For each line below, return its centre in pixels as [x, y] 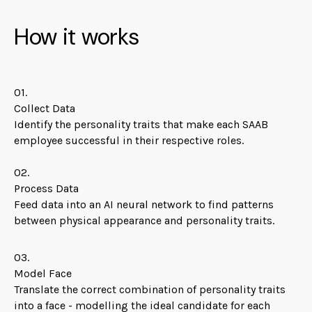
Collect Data [44, 108]
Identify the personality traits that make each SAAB [141, 124]
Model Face [44, 273]
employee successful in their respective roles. [130, 140]
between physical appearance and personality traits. [147, 220]
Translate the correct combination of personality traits [149, 289]
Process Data [47, 188]
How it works [76, 37]
